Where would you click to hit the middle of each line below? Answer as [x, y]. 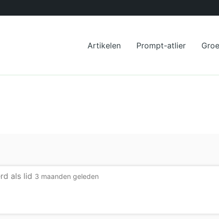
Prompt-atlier [161, 45]
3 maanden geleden [67, 176]
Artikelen [104, 45]
